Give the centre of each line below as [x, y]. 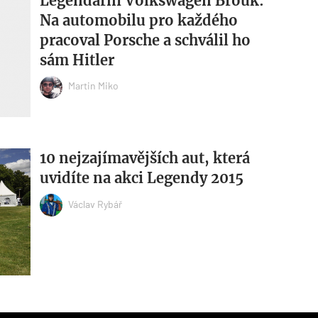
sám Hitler [77, 60]
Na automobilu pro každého [138, 20]
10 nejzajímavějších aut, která [144, 158]
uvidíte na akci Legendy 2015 [141, 178]
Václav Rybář [95, 204]
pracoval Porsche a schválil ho [145, 40]
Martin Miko [93, 86]
